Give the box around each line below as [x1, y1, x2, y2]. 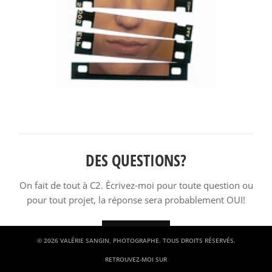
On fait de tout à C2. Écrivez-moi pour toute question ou [19, 178, 253, 191]
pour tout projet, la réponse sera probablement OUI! [27, 193, 245, 206]
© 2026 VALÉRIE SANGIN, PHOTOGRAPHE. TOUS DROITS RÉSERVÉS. [36, 236, 236, 245]
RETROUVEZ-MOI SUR [105, 255, 167, 263]
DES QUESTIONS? [86, 149, 186, 171]
